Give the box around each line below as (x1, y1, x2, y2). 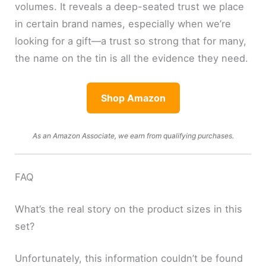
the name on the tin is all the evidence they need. (15, 52, 249, 65)
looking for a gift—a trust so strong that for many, (15, 35, 247, 47)
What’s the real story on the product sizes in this (15, 202, 243, 215)
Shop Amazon (100, 92, 166, 104)
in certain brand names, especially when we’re (15, 18, 232, 30)
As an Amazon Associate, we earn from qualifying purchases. (32, 131, 234, 140)
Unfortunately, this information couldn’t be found (15, 252, 243, 264)
